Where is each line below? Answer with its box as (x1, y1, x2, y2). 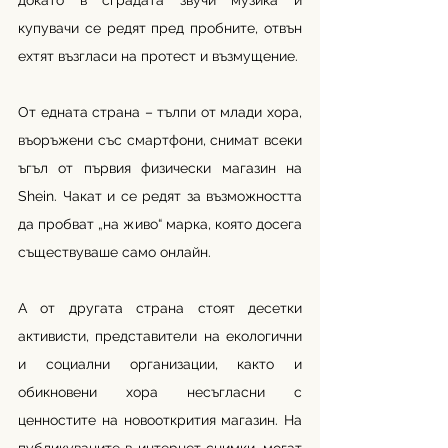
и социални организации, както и (18, 356, 302, 372)
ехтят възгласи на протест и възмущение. (18, 48, 298, 64)
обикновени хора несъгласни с (18, 384, 302, 400)
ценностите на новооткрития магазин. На (18, 412, 302, 428)
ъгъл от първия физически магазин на (18, 160, 302, 176)
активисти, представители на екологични (18, 328, 302, 344)
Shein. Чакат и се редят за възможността (18, 188, 302, 204)
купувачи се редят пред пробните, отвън (18, 20, 302, 36)
